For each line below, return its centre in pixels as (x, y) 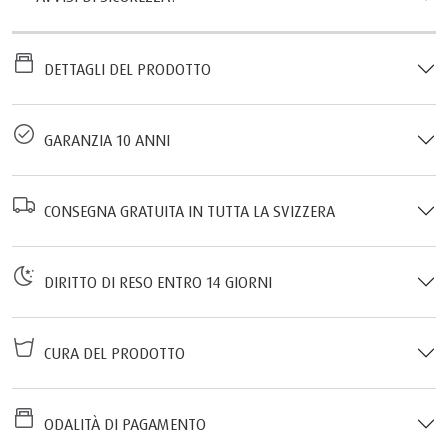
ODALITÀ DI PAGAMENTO (121, 423)
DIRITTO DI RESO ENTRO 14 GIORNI (154, 281)
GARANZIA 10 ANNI (103, 139)
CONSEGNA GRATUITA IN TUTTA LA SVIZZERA (304, 210)
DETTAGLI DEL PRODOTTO (123, 68)
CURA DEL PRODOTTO (110, 352)
